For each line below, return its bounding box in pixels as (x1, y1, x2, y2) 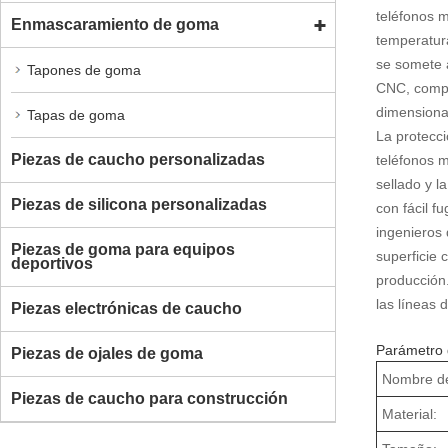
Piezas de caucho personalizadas (11, 150, 265, 168)
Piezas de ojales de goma (11, 344, 203, 362)
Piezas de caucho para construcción (11, 389, 288, 407)
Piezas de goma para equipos (11, 240, 235, 258)
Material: (382, 405, 438, 422)
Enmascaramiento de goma (11, 15, 219, 33)
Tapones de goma (27, 61, 141, 78)
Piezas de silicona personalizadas (11, 195, 267, 213)
